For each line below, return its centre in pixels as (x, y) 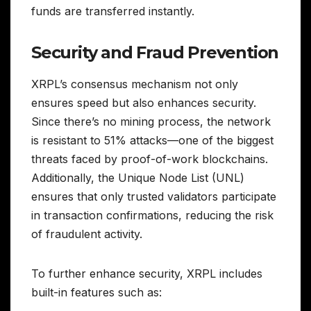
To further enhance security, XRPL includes (147, 274)
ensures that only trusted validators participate (154, 197)
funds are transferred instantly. (113, 11)
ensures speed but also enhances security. (144, 103)
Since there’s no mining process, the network (151, 122)
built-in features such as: (96, 293)
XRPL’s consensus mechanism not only (135, 84)
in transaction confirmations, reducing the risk (152, 216)
